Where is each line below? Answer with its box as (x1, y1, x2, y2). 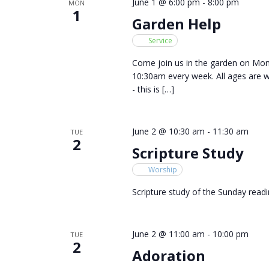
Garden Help (131, 13, 221, 34)
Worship (148, 164, 177, 175)
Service (148, 35, 172, 46)
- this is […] (131, 83, 174, 95)
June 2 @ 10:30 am (131, 125, 205, 137)
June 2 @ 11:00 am (131, 228, 205, 240)
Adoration (131, 245, 205, 265)
